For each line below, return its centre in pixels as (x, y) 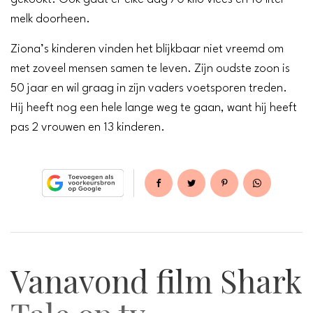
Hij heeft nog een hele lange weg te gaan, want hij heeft (154, 108)
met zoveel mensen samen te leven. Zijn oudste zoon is (150, 69)
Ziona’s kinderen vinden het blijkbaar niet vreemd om (147, 50)
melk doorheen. (50, 20)
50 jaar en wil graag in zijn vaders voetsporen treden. (149, 89)
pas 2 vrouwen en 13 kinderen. (88, 128)
